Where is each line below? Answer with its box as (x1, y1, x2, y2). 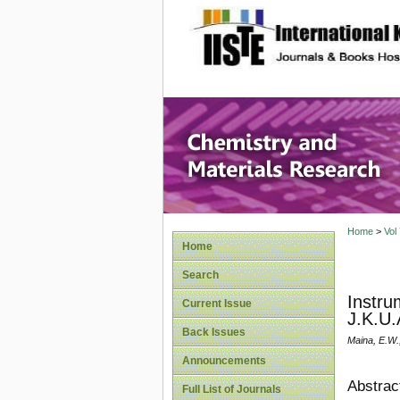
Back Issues (182, 326, 246, 338)
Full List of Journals (182, 383, 281, 396)
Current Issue (182, 297, 252, 310)
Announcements (182, 354, 266, 367)
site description (276, 19, 395, 37)
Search (182, 269, 219, 281)
